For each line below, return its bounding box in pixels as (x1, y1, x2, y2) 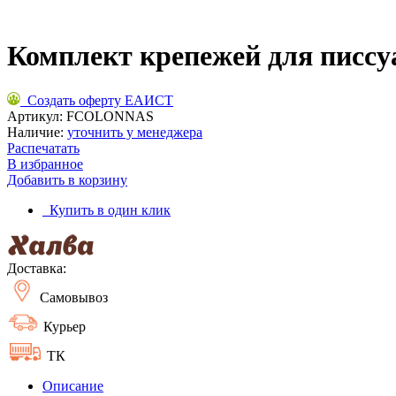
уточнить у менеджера (67, 124, 202, 140)
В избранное (7, 156, 83, 171)
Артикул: (7, 108, 66, 124)
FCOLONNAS (66, 108, 154, 124)
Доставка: (7, 260, 66, 276)
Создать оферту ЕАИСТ (20, 92, 173, 108)
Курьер (40, 318, 86, 334)
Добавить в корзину (7, 171, 127, 187)
